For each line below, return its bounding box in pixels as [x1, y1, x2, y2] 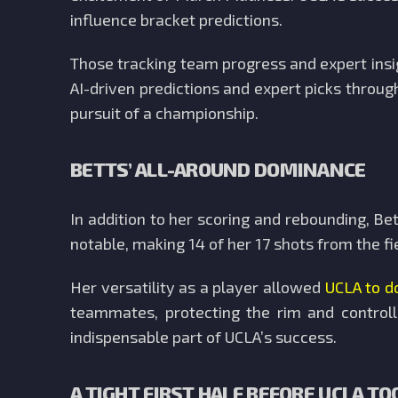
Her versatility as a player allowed [70, 277, 325, 297]
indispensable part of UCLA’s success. [70, 327, 337, 346]
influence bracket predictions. [70, 10, 286, 29]
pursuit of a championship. [70, 103, 259, 123]
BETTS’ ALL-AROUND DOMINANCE [70, 157, 366, 180]
